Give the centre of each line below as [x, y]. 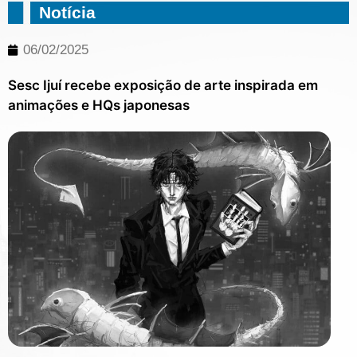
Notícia [67, 12]
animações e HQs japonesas [99, 105]
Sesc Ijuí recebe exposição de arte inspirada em [163, 85]
